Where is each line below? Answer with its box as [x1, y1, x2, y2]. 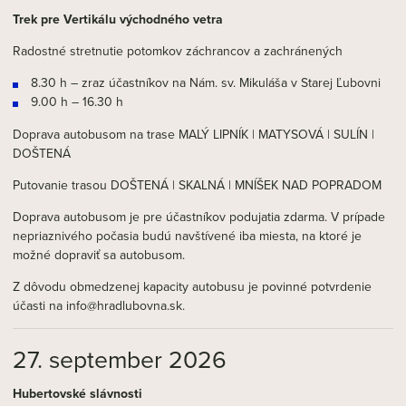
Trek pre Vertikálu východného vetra [13, 10, 223, 29]
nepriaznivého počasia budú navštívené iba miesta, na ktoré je [13, 227, 362, 246]
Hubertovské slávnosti [13, 384, 142, 403]
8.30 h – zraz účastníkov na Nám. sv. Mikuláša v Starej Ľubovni [31, 73, 381, 92]
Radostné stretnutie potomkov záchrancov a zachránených [13, 42, 343, 61]
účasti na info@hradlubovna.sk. [13, 296, 185, 315]
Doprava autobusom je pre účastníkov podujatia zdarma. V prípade [13, 208, 385, 227]
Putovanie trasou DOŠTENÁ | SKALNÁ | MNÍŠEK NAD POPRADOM [13, 176, 382, 195]
